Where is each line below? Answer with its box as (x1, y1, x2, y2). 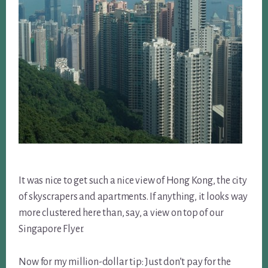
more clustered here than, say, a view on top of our (19, 208, 224, 219)
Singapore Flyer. (19, 224, 84, 235)
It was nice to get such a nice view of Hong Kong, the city (19, 175, 247, 187)
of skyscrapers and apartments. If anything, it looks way (19, 191, 248, 203)
